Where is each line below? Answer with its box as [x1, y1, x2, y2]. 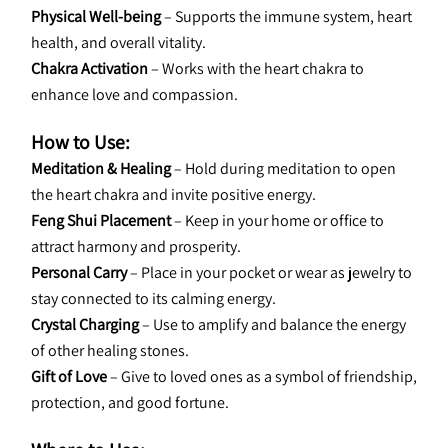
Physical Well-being [31, 6, 161, 27]
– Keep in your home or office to [171, 210, 384, 231]
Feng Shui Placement [31, 210, 171, 231]
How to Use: [31, 129, 130, 155]
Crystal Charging [31, 314, 139, 335]
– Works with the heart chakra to [148, 58, 364, 79]
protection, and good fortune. [31, 392, 229, 413]
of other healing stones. [31, 340, 189, 361]
